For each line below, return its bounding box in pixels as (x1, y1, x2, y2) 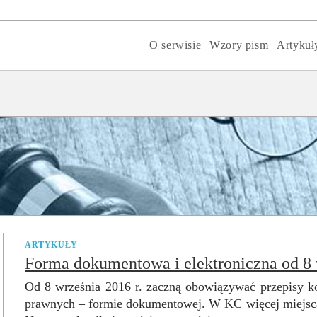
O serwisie (149, 39, 202, 51)
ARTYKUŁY (25, 240, 78, 250)
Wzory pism (209, 39, 269, 51)
